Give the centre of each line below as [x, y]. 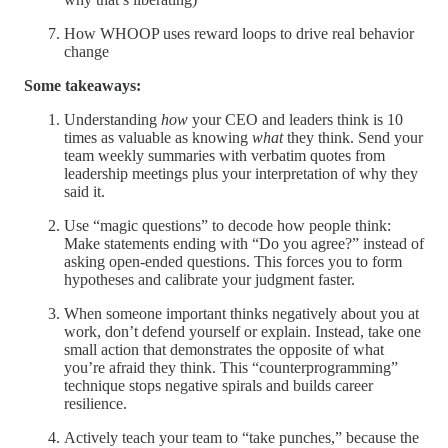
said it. [84, 191]
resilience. [95, 403]
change [86, 51]
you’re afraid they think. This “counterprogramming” [231, 367]
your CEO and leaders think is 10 [295, 119]
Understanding [112, 119]
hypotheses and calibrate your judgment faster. [209, 279]
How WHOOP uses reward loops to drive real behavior [239, 33]
